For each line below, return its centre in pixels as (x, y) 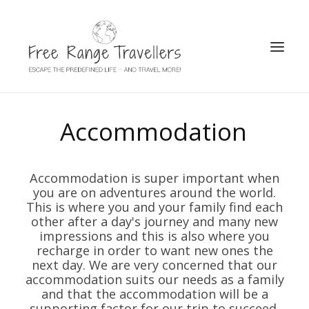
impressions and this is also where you (154, 236)
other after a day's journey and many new (154, 221)
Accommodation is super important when (154, 178)
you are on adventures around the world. (154, 192)
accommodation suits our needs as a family (154, 279)
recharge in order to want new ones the (154, 250)
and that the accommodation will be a (154, 294)
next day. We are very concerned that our (154, 265)
